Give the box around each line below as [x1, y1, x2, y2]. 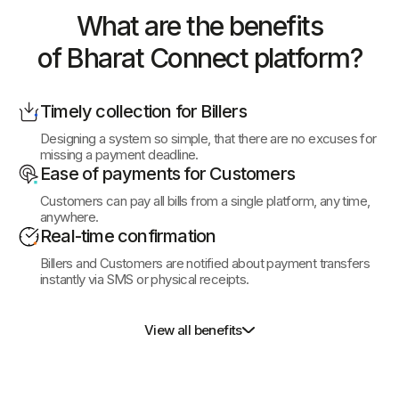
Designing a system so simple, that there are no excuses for [40, 129, 377, 147]
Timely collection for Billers [40, 100, 247, 122]
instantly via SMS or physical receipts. [40, 270, 249, 288]
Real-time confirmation [40, 224, 216, 247]
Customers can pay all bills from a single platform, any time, [40, 191, 370, 209]
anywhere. [40, 208, 99, 225]
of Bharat [37, 41, 150, 74]
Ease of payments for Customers [40, 162, 295, 184]
